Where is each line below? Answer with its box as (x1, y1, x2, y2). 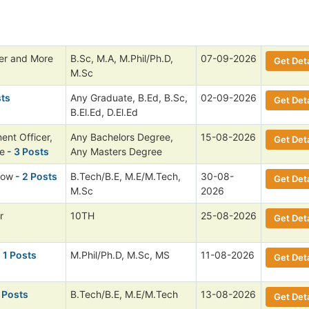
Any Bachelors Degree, (70, 130, 173, 143)
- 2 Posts (13, 170, 57, 182)
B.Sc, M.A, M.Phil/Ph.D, (70, 52, 173, 64)
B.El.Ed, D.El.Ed (70, 106, 138, 118)
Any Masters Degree (70, 145, 162, 157)
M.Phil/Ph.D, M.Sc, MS (70, 248, 170, 261)
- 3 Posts (5, 145, 49, 157)
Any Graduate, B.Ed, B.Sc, (70, 91, 188, 103)
